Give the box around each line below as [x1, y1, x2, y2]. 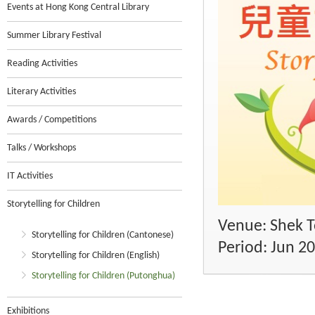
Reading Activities [7, 58, 77, 69]
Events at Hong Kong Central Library [7, 2, 149, 13]
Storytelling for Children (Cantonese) [32, 230, 174, 240]
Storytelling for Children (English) [32, 250, 160, 261]
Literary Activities [7, 86, 76, 97]
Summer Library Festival [7, 30, 101, 41]
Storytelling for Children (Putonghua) [32, 271, 175, 281]
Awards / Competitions [7, 115, 96, 125]
